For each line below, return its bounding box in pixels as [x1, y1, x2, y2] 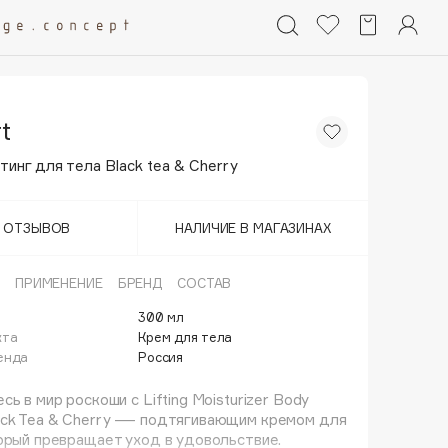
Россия [138, 349, 184, 365]
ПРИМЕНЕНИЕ [14, 275, 103, 291]
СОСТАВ [177, 275, 232, 291]
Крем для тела [138, 329, 233, 345]
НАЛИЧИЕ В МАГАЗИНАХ [175, 220, 331, 236]
